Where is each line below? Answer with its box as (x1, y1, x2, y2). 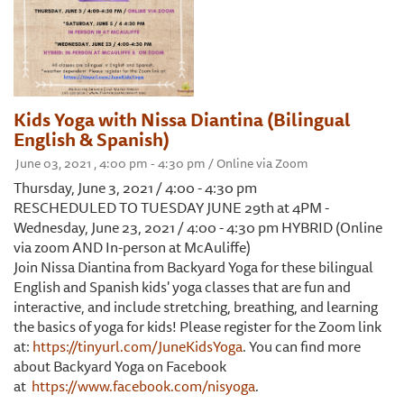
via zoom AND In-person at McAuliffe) (14, 235, 251, 260)
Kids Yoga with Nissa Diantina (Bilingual (14, 106, 351, 134)
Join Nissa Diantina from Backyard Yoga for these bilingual (14, 255, 373, 280)
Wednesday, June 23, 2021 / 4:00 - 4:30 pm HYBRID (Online (14, 216, 382, 240)
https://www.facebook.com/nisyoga (32, 374, 255, 399)
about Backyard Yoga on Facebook (14, 354, 226, 379)
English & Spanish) (14, 125, 170, 154)
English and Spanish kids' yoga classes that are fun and (14, 275, 351, 299)
